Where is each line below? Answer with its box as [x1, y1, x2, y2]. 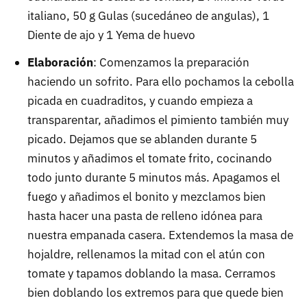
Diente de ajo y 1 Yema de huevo [27, 27, 195, 43]
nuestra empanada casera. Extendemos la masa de [27, 228, 293, 243]
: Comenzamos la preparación [93, 55, 249, 71]
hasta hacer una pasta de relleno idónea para [27, 208, 262, 224]
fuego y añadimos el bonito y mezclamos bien [27, 189, 266, 205]
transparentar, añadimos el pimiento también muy [27, 112, 288, 128]
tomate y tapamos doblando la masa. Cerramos [27, 266, 275, 282]
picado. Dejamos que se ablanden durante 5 [27, 132, 257, 147]
